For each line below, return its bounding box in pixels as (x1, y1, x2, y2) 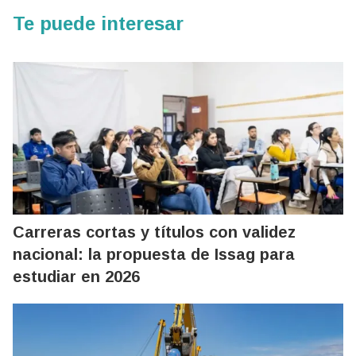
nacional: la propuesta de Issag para (13, 245, 295, 263)
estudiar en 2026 (13, 267, 140, 285)
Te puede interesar (13, 12, 184, 34)
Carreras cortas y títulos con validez (13, 222, 296, 241)
